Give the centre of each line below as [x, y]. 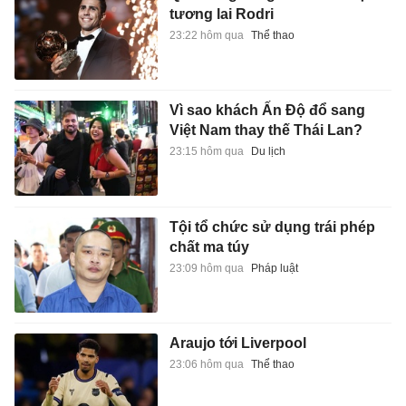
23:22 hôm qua [206, 35]
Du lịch [268, 152]
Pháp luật [274, 268]
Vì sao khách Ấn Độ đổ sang [267, 111]
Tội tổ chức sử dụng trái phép [272, 227]
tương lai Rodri [221, 14]
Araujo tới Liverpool [237, 343]
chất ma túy [209, 246]
